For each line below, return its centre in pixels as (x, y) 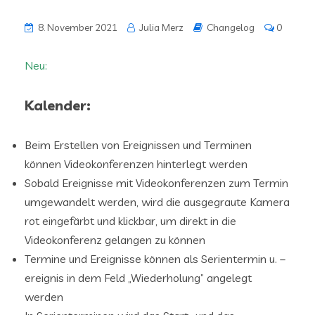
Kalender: (58, 105)
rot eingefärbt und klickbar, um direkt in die (130, 221)
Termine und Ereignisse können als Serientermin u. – (155, 259)
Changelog (231, 27)
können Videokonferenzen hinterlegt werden (136, 164)
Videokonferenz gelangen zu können (115, 240)
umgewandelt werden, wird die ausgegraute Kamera (157, 202)
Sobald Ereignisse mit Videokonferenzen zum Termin (156, 183)
